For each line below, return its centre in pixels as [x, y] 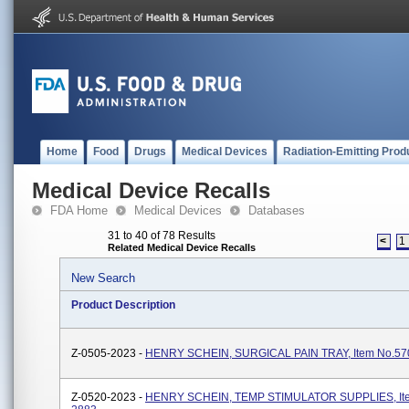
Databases [277, 210]
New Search [103, 278]
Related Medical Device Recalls [182, 247]
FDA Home [79, 210]
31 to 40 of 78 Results [162, 236]
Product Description [123, 305]
